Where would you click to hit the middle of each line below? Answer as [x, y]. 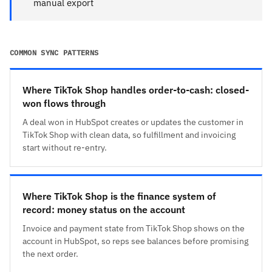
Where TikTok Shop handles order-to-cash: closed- [136, 90]
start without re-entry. [65, 147]
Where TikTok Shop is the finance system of [119, 196]
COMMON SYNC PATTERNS [54, 52]
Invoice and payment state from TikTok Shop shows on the [134, 228]
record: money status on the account [104, 209]
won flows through [64, 103]
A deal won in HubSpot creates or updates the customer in [133, 122]
